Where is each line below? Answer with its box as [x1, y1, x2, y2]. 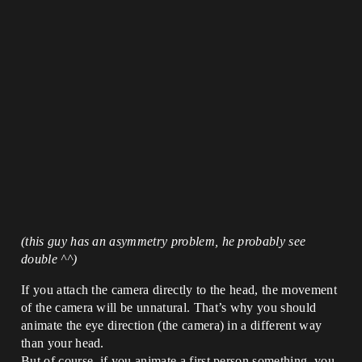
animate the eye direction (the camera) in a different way [21, 318, 322, 332]
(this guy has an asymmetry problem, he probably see [21, 234, 306, 248]
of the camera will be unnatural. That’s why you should [21, 301, 317, 314]
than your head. [21, 336, 104, 350]
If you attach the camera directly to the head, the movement [21, 283, 337, 297]
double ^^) [21, 252, 78, 266]
